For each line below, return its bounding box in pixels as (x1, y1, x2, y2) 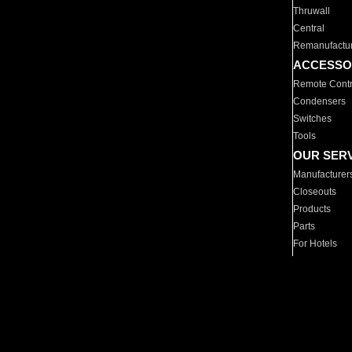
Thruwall (293, 5, 331, 16)
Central (293, 23, 325, 34)
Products (293, 203, 332, 214)
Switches (293, 113, 332, 124)
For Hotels (293, 238, 338, 249)
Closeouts (293, 186, 337, 197)
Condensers (293, 96, 346, 107)
